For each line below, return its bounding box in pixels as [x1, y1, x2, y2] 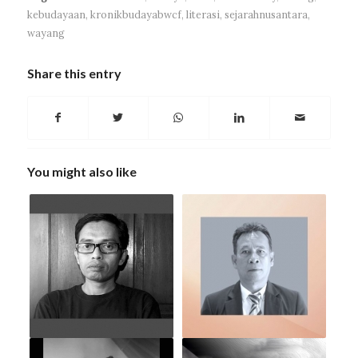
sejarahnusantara [224, 8, 308, 22]
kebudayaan [26, 8, 86, 22]
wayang [26, 26, 65, 40]
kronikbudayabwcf [89, 8, 181, 22]
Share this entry [26, 66, 121, 82]
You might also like [26, 164, 137, 180]
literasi [185, 8, 220, 22]
